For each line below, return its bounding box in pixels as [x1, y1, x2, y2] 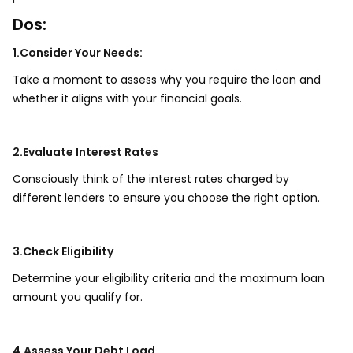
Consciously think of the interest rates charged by [13, 171, 289, 187]
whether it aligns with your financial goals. [13, 91, 245, 106]
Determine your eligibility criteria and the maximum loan [13, 270, 325, 286]
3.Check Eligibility [13, 243, 113, 259]
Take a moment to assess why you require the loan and [13, 72, 321, 87]
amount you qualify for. [13, 289, 146, 305]
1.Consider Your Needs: [13, 45, 143, 61]
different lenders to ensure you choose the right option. [13, 190, 323, 206]
